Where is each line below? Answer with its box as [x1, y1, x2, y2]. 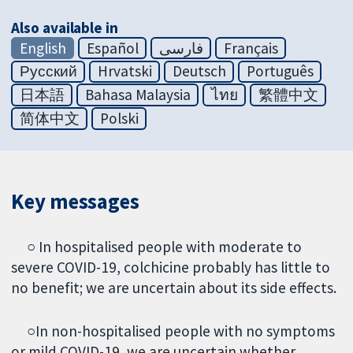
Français [223, 38, 278, 58]
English [19, 38, 66, 58]
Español [86, 38, 139, 58]
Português [246, 61, 314, 81]
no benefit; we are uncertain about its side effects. [11, 277, 340, 297]
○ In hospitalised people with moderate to [11, 236, 303, 256]
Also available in [11, 17, 118, 37]
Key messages [11, 188, 139, 214]
